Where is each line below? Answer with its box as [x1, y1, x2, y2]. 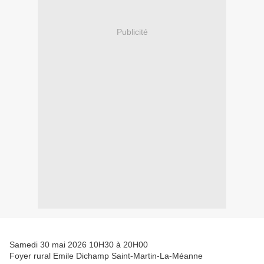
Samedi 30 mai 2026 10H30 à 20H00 [9, 240, 148, 250]
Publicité [116, 27, 148, 37]
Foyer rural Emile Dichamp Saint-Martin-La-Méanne [9, 251, 203, 261]
